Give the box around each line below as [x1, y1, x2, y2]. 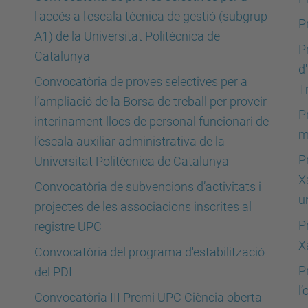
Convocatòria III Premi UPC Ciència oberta [34, 290, 262, 305]
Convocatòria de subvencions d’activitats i [34, 179, 261, 194]
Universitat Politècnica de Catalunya [34, 154, 229, 168]
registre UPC [34, 219, 102, 234]
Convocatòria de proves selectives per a [34, 74, 247, 89]
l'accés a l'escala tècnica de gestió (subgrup [34, 9, 267, 23]
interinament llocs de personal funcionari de [34, 114, 269, 129]
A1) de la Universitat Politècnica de [34, 29, 220, 43]
